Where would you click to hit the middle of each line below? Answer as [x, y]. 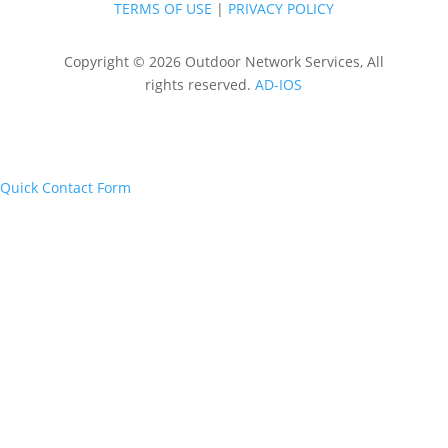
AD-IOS [279, 85]
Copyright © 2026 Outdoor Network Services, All [223, 62]
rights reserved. [200, 85]
